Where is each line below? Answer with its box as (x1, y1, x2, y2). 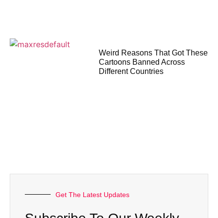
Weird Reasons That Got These (99, 49, 208, 57)
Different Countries (99, 67, 164, 76)
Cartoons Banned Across (99, 58, 185, 67)
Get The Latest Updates (55, 190, 129, 199)
